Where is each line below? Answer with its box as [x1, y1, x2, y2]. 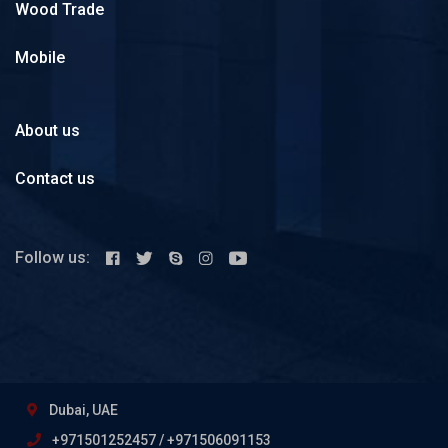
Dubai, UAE [46, 402, 118, 419]
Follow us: [15, 247, 94, 267]
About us [15, 121, 80, 141]
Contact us [15, 169, 95, 189]
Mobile [15, 48, 65, 68]
